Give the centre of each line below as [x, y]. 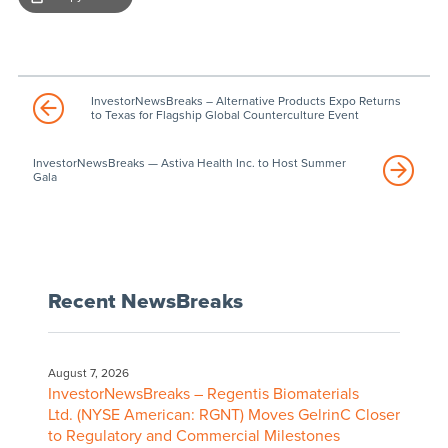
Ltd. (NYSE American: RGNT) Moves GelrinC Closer [223, 414]
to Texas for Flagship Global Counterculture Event [224, 114]
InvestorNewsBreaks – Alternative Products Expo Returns [245, 100]
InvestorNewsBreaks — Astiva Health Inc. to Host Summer [189, 162]
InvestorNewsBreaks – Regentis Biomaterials [203, 393]
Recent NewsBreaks [145, 301]
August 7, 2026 [88, 372]
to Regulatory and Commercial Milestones [193, 435]
